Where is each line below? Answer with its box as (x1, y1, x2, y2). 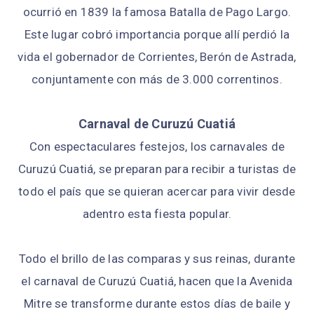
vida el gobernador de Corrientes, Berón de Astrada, (18, 50, 296, 64)
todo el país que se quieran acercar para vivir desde (18, 184, 296, 199)
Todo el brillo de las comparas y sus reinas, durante (18, 252, 296, 266)
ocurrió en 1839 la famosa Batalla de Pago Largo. (22, 5, 292, 20)
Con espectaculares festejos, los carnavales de (29, 139, 285, 154)
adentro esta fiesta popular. (82, 207, 232, 221)
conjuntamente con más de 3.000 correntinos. (32, 72, 282, 87)
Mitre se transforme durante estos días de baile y (24, 296, 290, 311)
